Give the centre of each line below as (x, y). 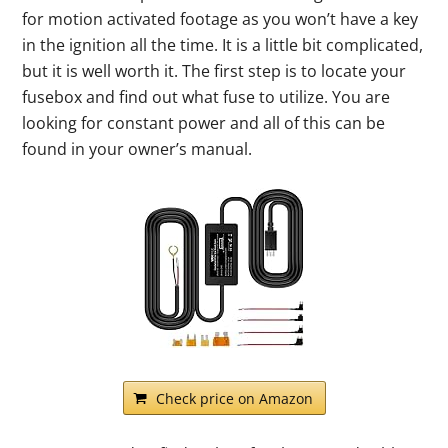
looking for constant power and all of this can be (204, 122)
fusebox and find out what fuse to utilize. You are (206, 96)
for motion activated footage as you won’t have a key (220, 18)
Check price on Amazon (234, 398)
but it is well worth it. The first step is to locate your (214, 70)
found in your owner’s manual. (137, 148)
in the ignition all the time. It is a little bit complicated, (223, 44)
